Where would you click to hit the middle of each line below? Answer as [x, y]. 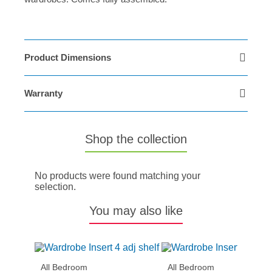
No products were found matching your [117, 175]
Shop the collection [136, 139]
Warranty [43, 93]
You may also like [136, 210]
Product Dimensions [68, 58]
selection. [55, 186]
